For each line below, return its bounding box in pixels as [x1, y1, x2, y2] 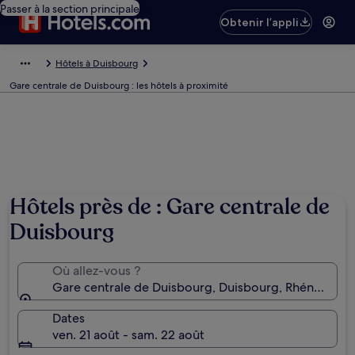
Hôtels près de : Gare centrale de [10, 192, 330, 222]
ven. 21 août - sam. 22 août [52, 326, 204, 343]
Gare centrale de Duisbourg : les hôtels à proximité [10, 79, 228, 92]
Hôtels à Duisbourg [55, 57, 138, 70]
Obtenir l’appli [220, 15, 300, 29]
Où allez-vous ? [52, 262, 140, 279]
